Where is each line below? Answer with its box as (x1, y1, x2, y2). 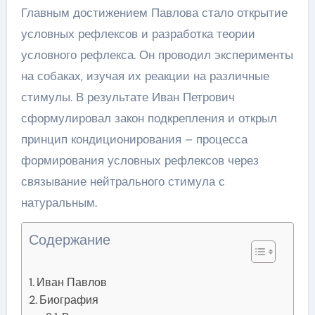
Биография (39, 292, 98, 307)
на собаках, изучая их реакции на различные (20, 67, 269, 84)
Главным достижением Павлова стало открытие (20, 4, 288, 20)
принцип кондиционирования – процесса (20, 131, 247, 147)
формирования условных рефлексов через (20, 152, 259, 168)
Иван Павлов (36, 274, 107, 290)
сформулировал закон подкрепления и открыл (20, 110, 277, 126)
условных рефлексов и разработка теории (20, 25, 255, 41)
